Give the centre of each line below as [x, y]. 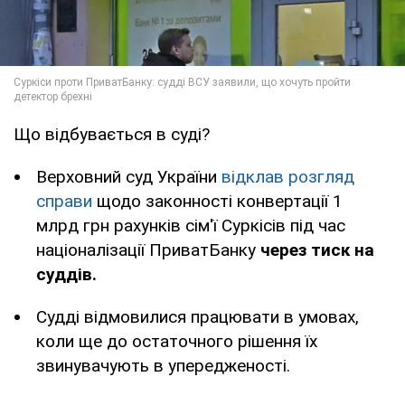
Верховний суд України [129, 177]
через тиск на [317, 250]
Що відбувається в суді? [112, 135]
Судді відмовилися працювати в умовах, [198, 317]
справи [64, 202]
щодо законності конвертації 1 [217, 202]
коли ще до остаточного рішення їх [177, 342]
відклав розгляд [288, 177]
